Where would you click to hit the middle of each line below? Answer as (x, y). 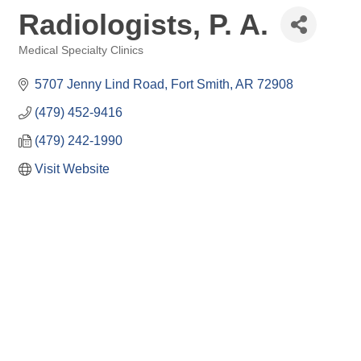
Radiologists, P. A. (143, 24)
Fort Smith (200, 84)
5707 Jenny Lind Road (100, 84)
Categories (44, 62)
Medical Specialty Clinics (81, 50)
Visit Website (72, 169)
